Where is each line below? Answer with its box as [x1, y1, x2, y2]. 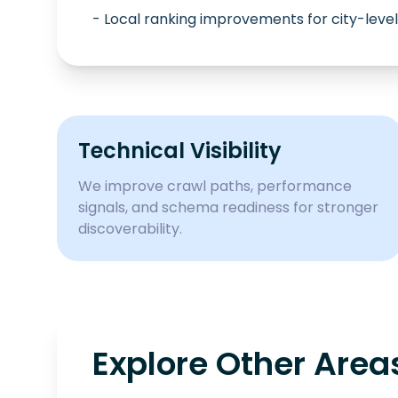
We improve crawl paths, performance [78, 176, 352, 196]
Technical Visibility [78, 136, 282, 165]
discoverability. [78, 219, 182, 239]
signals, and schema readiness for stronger [78, 197, 378, 218]
